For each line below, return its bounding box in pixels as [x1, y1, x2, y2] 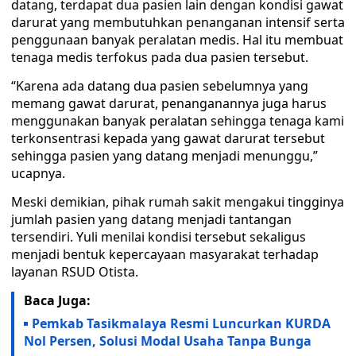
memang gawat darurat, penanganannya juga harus [11, 95, 327, 112]
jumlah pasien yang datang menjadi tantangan [11, 211, 292, 228]
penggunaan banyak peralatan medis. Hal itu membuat [11, 31, 343, 48]
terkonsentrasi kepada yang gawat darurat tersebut [11, 130, 325, 147]
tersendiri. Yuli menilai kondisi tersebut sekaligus [11, 228, 306, 246]
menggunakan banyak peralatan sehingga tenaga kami [11, 112, 344, 130]
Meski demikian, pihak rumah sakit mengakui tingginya [11, 193, 344, 211]
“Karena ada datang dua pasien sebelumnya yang [11, 77, 308, 95]
